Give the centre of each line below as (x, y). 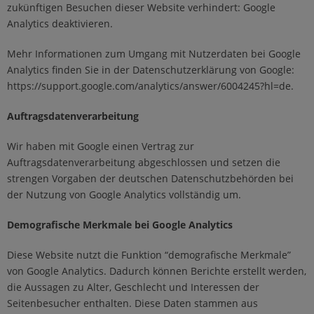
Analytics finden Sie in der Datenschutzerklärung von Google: (151, 70)
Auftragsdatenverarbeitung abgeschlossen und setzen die (144, 163)
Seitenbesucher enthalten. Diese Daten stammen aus (132, 303)
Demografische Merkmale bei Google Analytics (120, 225)
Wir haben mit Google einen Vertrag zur (101, 146)
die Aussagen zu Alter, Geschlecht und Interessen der (133, 287)
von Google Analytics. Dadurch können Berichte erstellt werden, (157, 271)
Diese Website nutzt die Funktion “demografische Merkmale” (149, 255)
